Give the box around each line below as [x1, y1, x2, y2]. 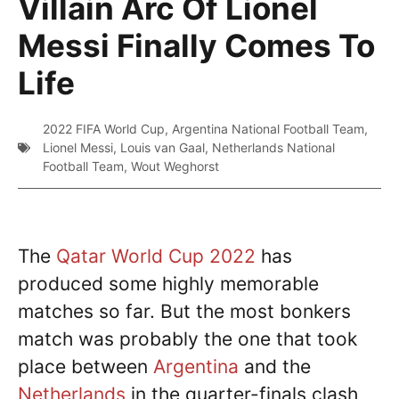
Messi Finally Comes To [18, 27, 375, 65]
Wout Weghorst [131, 159, 219, 175]
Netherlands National [212, 140, 335, 156]
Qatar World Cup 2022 [56, 245, 256, 268]
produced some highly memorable [18, 273, 319, 296]
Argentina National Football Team [172, 121, 364, 137]
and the [239, 355, 311, 379]
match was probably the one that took [18, 328, 357, 351]
